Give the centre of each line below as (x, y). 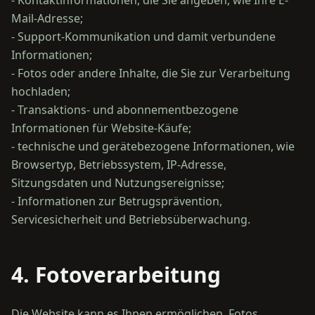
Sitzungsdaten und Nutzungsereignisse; (118, 183)
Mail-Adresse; (47, 18)
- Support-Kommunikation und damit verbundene (143, 37)
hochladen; (41, 91)
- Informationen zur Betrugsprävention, (117, 201)
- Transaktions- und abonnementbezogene (125, 110)
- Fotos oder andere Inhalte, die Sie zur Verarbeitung (151, 73)
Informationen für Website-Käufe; (101, 128)
